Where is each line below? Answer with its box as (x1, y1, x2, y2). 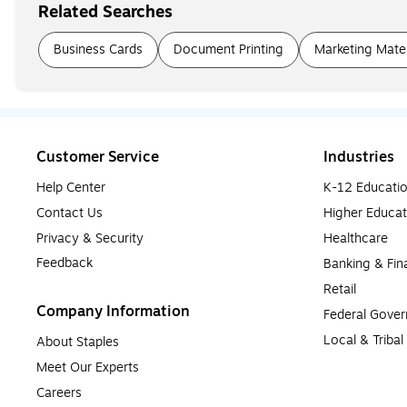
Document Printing (174, 39, 283, 59)
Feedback (36, 253, 93, 273)
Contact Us (36, 203, 103, 223)
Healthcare (323, 228, 388, 248)
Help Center (36, 177, 105, 197)
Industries (323, 145, 394, 168)
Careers (36, 382, 82, 402)
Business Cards (54, 39, 143, 59)
